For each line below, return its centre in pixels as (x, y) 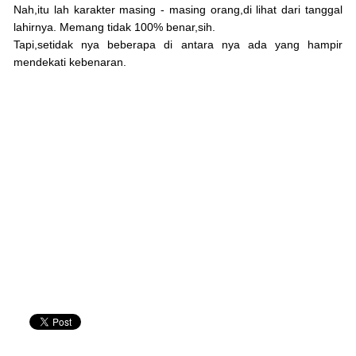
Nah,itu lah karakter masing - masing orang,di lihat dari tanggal (178, 10)
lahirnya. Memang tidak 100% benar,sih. (114, 27)
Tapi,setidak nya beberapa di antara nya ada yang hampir (178, 45)
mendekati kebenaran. (70, 62)
